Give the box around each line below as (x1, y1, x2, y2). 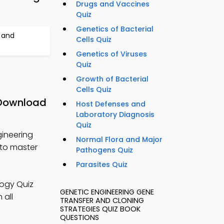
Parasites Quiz (76, 159, 127, 170)
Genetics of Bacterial (76, 24, 153, 34)
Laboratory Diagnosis (76, 109, 154, 120)
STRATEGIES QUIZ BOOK (60, 204, 140, 214)
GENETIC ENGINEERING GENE (60, 187, 154, 197)
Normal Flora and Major (76, 134, 162, 145)
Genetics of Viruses (76, 49, 147, 59)
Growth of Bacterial (76, 74, 148, 84)
